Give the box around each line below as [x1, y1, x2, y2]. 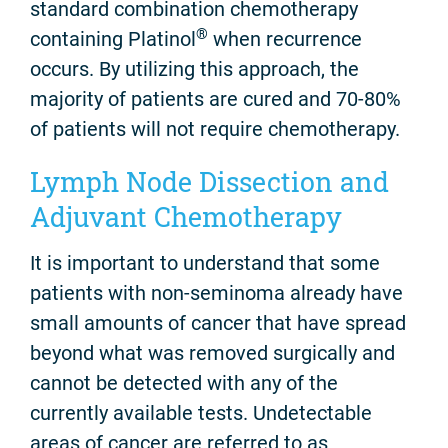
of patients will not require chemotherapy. [30, 117, 400, 142]
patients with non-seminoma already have [30, 280, 403, 305]
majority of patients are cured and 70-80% [30, 87, 401, 112]
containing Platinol [30, 27, 196, 52]
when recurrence [208, 27, 362, 52]
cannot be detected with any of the [30, 370, 338, 395]
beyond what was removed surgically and [30, 340, 395, 365]
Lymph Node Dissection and [30, 164, 389, 200]
